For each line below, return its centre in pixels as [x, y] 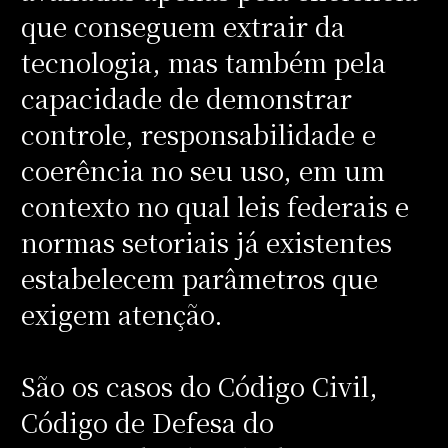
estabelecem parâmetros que [199, 277]
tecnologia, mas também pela [203, 61]
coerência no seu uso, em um [202, 169]
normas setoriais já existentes [206, 241]
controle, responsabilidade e [198, 133]
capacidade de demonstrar [186, 97]
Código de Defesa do [147, 421]
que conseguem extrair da [182, 25]
